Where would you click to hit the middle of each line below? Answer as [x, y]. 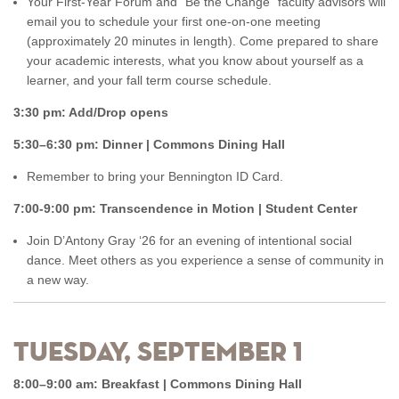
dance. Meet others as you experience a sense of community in [205, 260]
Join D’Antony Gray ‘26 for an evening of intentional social [189, 240]
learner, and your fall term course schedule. [153, 80]
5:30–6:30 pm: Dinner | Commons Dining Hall [149, 144]
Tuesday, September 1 [158, 354]
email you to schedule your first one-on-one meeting [174, 21]
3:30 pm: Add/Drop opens [91, 112]
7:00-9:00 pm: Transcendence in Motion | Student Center [185, 208]
